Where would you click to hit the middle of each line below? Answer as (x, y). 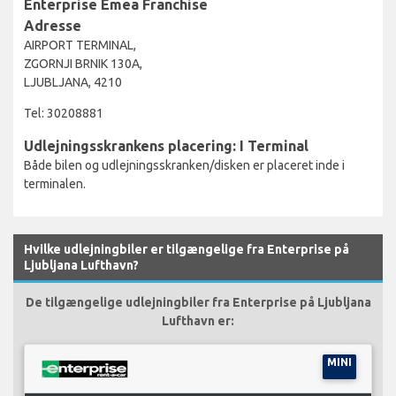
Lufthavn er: (198, 320)
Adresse (53, 25)
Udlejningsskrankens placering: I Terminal (166, 145)
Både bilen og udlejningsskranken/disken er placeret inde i (184, 165)
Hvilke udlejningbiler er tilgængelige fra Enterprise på (187, 249)
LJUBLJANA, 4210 (73, 82)
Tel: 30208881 (64, 113)
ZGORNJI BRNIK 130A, (83, 63)
